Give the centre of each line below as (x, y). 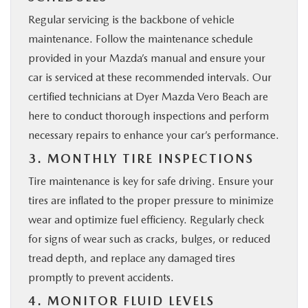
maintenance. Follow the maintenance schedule (141, 39)
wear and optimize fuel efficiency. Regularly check (146, 220)
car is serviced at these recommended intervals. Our (150, 78)
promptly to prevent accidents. (101, 278)
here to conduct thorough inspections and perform (148, 116)
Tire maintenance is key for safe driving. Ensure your (151, 181)
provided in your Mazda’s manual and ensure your (147, 58)
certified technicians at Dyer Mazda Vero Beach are (148, 97)
